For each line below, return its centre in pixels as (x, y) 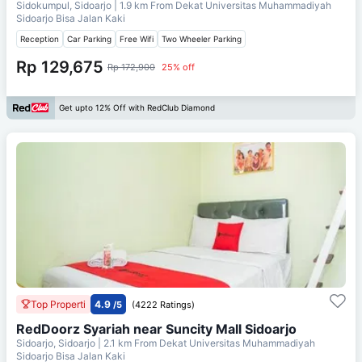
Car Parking (89, 38)
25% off (178, 67)
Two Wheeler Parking (202, 38)
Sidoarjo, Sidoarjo (57, 343)
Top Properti (58, 304)
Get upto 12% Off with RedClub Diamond (137, 108)
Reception (40, 38)
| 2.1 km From (127, 343)
